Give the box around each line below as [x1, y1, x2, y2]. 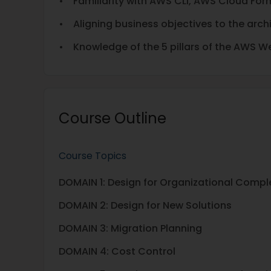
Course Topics [59, 149, 126, 163]
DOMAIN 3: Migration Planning [59, 221, 202, 235]
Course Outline [59, 108, 166, 128]
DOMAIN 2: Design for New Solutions [59, 198, 232, 212]
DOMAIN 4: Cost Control [59, 244, 175, 258]
